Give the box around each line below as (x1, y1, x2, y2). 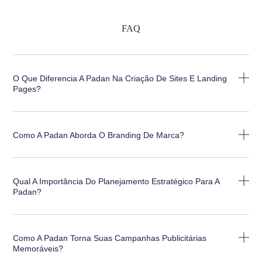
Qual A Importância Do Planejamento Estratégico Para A (13, 176, 220, 186)
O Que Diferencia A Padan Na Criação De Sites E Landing (13, 73, 227, 83)
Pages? (13, 84, 42, 94)
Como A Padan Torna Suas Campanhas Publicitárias (13, 233, 207, 243)
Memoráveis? (13, 243, 64, 253)
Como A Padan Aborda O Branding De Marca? (13, 130, 185, 140)
